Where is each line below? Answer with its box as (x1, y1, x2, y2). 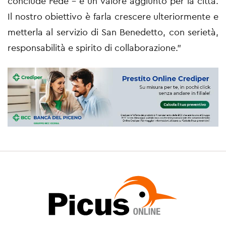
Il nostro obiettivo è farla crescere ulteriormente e (8, 11, 218, 23)
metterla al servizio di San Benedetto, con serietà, (8, 26, 218, 38)
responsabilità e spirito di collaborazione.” (8, 42, 181, 54)
